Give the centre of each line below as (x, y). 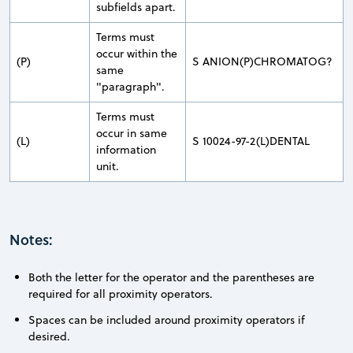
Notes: (31, 239)
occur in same (132, 133)
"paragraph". (130, 86)
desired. (49, 336)
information (126, 149)
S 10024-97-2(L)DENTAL (251, 141)
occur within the (137, 53)
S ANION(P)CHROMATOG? (262, 61)
